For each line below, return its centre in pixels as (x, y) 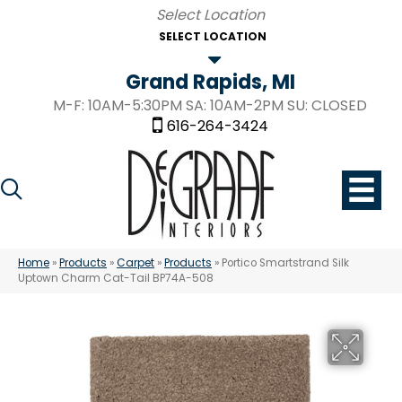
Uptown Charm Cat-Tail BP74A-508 (116, 278)
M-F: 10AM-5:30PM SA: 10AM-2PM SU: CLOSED (210, 105)
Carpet (135, 263)
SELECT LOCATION (212, 36)
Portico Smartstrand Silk (285, 263)
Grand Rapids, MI (210, 82)
